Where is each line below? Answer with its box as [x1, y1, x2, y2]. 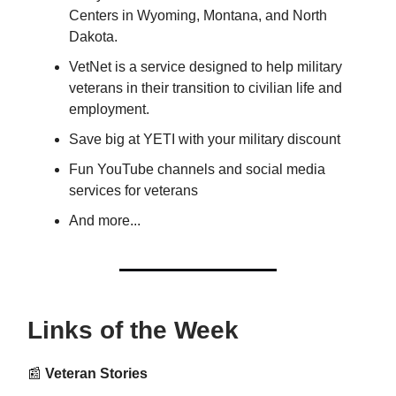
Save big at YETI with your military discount [69, 132, 340, 147]
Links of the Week [27, 316, 239, 344]
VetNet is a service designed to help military [69, 59, 342, 74]
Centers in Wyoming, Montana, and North [69, 8, 327, 23]
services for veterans [69, 183, 198, 198]
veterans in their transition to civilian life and [69, 80, 342, 95]
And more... [69, 213, 141, 228]
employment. [69, 102, 149, 117]
